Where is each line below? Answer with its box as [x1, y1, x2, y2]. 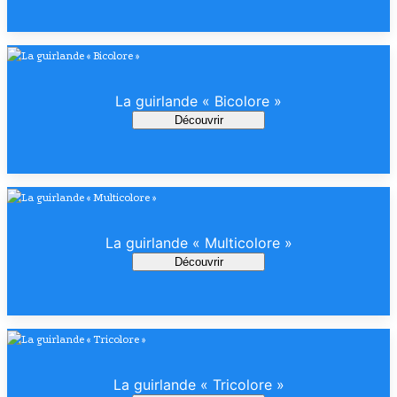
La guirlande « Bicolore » [115, 92, 282, 111]
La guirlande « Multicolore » [105, 233, 292, 252]
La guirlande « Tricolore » [113, 375, 284, 393]
